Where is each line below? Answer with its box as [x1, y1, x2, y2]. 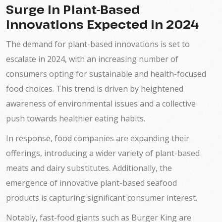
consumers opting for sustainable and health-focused [6, 68, 206, 79]
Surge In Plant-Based [6, 1, 140, 17]
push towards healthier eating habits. [6, 113, 145, 124]
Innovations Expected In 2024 [6, 16, 199, 32]
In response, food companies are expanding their [6, 133, 189, 144]
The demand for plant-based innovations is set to [6, 39, 190, 50]
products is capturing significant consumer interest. [6, 192, 197, 203]
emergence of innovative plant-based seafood [6, 177, 177, 188]
